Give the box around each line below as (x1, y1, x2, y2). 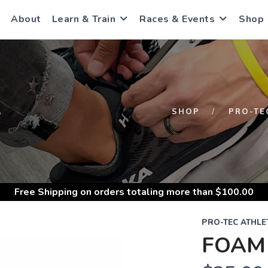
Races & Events (139, 13, 215, 26)
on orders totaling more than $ (78, 185, 221, 199)
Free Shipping (14, 185, 78, 199)
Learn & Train (51, 13, 115, 26)
